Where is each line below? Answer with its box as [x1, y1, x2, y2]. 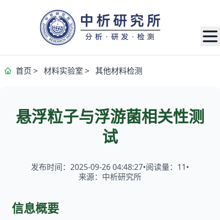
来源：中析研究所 [79, 171, 141, 182]
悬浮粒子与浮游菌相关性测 [16, 105, 204, 128]
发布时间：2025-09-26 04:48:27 [31, 162, 143, 172]
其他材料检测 [95, 65, 142, 76]
